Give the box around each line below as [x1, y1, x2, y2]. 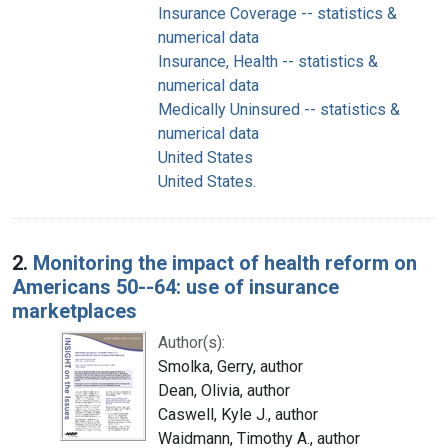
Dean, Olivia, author [158, 380, 290, 400]
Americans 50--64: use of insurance [12, 274, 339, 299]
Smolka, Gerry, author [158, 356, 303, 376]
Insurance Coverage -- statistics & [158, 3, 397, 23]
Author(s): [158, 332, 225, 352]
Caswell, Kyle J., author [158, 404, 318, 424]
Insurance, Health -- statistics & [158, 51, 378, 71]
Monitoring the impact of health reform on [33, 250, 417, 275]
